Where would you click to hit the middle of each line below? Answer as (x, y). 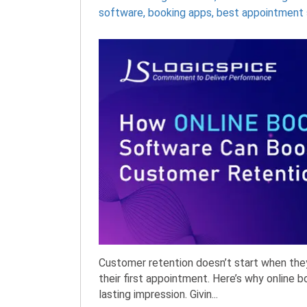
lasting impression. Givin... (158, 294)
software (121, 13)
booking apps (180, 13)
